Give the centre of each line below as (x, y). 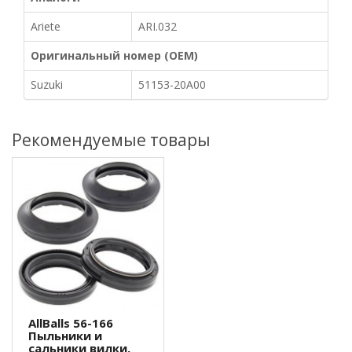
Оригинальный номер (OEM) (114, 55)
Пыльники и (65, 335)
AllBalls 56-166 (71, 323)
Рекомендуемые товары (111, 140)
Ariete (46, 26)
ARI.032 (158, 26)
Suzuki (47, 84)
